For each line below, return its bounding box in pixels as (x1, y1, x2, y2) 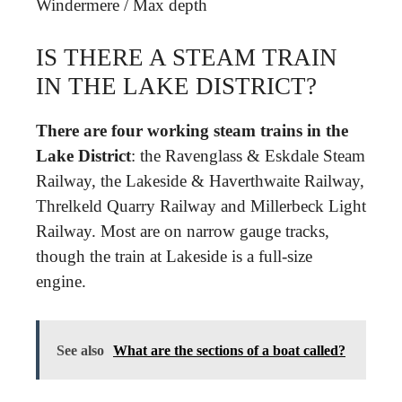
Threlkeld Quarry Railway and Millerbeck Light (36, 197, 366, 215)
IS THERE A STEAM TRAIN (36, 44, 337, 71)
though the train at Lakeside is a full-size (36, 247, 312, 266)
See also (57, 342, 104, 358)
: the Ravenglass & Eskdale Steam (131, 146, 365, 165)
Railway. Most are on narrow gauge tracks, (36, 222, 329, 240)
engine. (36, 272, 86, 291)
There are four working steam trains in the (36, 121, 348, 140)
